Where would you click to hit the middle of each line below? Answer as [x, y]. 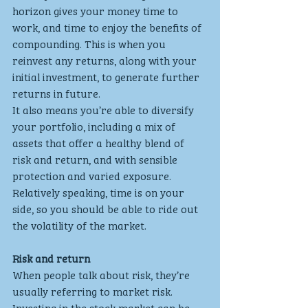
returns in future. [56, 92]
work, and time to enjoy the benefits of [108, 26]
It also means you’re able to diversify [104, 109]
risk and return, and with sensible [96, 158]
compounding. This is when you [90, 43]
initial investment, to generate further [107, 76]
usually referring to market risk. [94, 290]
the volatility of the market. [79, 224]
